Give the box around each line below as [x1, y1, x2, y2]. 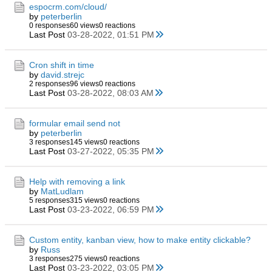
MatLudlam [41, 186, 84, 196]
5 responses [29, 196, 70, 205]
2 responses [29, 80, 70, 88]
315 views [70, 196, 103, 205]
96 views [70, 80, 99, 88]
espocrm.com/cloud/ [29, 2, 107, 12]
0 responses [29, 21, 70, 30]
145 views [70, 138, 103, 146]
